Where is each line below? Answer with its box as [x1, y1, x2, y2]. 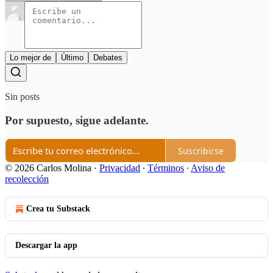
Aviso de [191, 163, 225, 174]
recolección [5, 174, 49, 185]
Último [61, 52, 83, 62]
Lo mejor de [10, 52, 51, 62]
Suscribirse [178, 144, 224, 157]
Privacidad [99, 163, 140, 174]
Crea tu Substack [26, 204, 90, 214]
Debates [93, 52, 122, 62]
